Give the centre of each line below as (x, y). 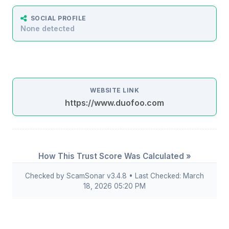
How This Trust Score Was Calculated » (114, 156)
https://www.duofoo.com (114, 103)
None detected (48, 29)
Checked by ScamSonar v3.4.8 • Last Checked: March (114, 176)
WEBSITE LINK (114, 90)
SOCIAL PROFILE (58, 18)
